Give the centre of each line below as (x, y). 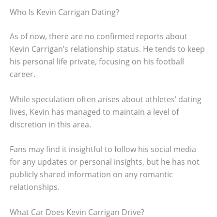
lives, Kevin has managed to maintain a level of (94, 112)
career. (23, 74)
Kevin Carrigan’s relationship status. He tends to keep (107, 49)
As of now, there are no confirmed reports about (99, 36)
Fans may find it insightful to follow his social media (103, 149)
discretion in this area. (50, 124)
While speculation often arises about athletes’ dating (106, 99)
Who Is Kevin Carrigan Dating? (64, 12)
